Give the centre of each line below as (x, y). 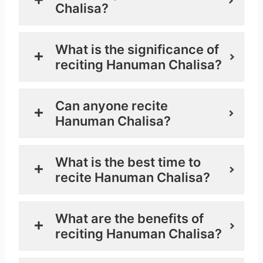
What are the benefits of (130, 218)
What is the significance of (137, 49)
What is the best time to (128, 162)
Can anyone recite (112, 105)
